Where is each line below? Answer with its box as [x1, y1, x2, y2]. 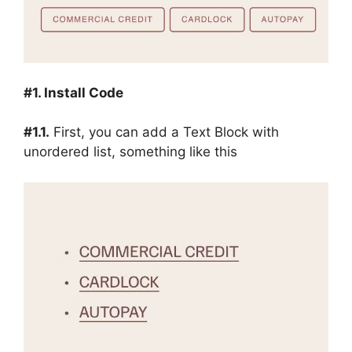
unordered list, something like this [24, 144, 237, 160]
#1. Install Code [24, 84, 123, 101]
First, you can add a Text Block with [49, 124, 279, 141]
